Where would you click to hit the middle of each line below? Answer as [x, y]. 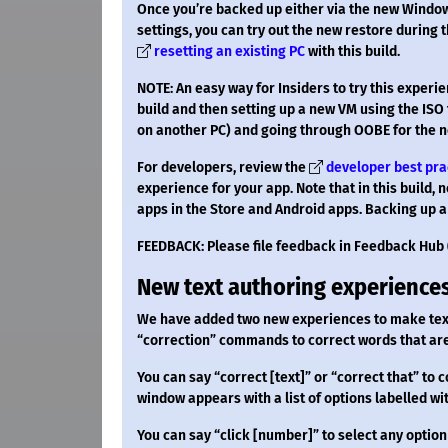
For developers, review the [223, 168]
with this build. [352, 52]
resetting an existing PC [229, 52]
